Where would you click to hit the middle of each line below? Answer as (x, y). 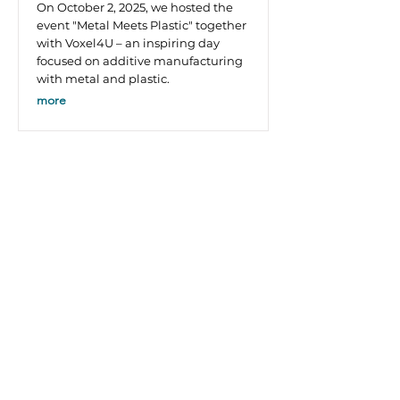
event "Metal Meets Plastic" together (141, 25)
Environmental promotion (143, 333)
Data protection (186, 372)
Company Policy (140, 314)
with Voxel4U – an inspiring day (128, 43)
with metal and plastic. (103, 79)
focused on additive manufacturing (139, 61)
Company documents (119, 351)
